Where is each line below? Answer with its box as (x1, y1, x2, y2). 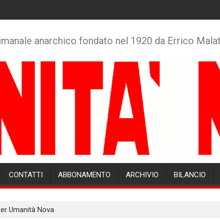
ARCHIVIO (126, 170, 159, 180)
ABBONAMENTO (58, 170, 110, 180)
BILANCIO (174, 170, 206, 180)
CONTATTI (9, 170, 43, 180)
